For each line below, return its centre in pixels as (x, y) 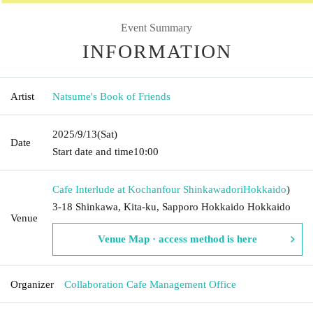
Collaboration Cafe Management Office (150, 284)
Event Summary (156, 27)
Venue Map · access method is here (177, 239)
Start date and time (93, 151)
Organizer (32, 284)
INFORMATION (157, 51)
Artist (22, 96)
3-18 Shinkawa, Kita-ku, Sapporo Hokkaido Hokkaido (172, 206)
